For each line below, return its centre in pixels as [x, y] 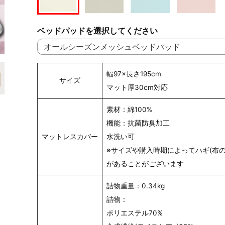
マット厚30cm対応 [137, 87]
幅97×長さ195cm [134, 74]
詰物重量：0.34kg [136, 186]
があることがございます [145, 163]
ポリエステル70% [135, 213]
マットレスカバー [70, 136]
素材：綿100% [129, 109]
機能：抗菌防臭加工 [138, 123]
